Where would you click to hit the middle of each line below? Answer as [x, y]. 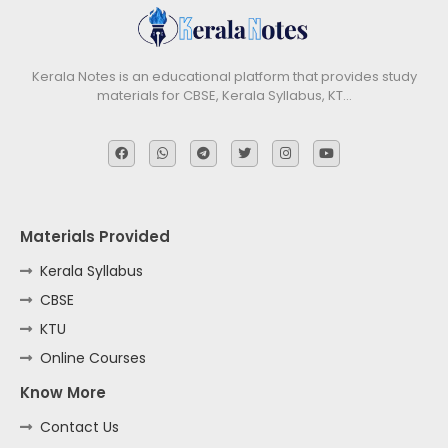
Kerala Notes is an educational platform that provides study [224, 76]
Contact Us [79, 426]
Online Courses [93, 357]
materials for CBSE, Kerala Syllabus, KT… [224, 95]
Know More [63, 392]
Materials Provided [95, 236]
